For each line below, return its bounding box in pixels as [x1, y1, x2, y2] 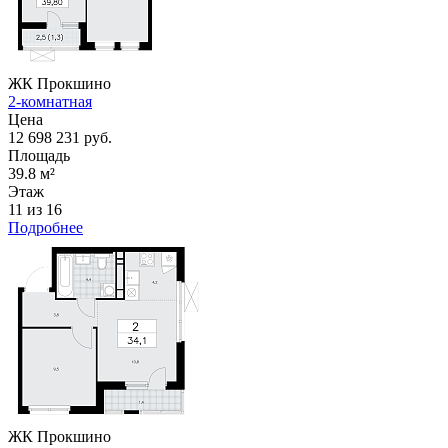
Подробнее [8, 218, 83, 236]
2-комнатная [8, 92, 92, 110]
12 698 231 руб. [8, 128, 112, 146]
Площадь [8, 146, 70, 164]
